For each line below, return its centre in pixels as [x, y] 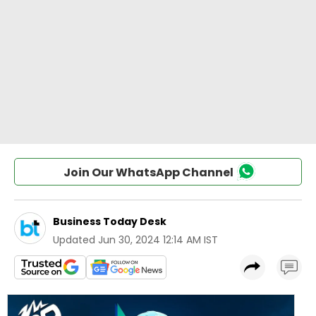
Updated [74, 240]
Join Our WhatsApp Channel [148, 172]
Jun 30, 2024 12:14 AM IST [158, 240]
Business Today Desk [110, 221]
